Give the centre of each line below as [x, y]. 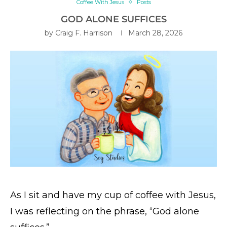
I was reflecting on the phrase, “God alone [105, 211]
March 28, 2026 [155, 33]
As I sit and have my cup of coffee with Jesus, [113, 195]
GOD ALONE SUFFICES [113, 19]
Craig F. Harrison [84, 33]
